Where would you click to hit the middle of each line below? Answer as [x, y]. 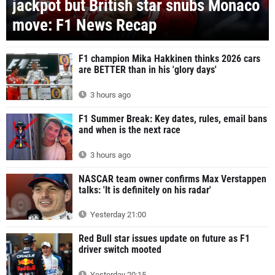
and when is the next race [130, 130]
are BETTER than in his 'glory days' [148, 70]
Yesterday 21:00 [117, 215]
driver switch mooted [120, 250]
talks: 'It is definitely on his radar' [145, 190]
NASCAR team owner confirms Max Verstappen [172, 179]
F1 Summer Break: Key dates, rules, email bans [173, 119]
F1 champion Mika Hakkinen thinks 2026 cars [169, 59]
